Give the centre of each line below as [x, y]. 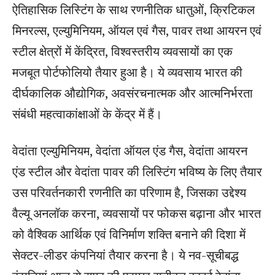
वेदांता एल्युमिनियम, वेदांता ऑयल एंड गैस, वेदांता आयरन [130, 150]
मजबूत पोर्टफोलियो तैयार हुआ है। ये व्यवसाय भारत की [127, 72]
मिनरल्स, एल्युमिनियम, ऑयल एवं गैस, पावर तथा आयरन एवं [137, 30]
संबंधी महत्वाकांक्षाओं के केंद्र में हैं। [87, 114]
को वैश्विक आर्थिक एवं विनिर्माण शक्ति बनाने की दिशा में [129, 234]
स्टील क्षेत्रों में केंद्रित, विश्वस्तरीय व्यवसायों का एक [122, 51]
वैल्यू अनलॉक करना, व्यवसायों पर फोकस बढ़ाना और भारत [137, 213]
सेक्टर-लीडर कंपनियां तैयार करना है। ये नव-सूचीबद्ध [126, 255]
